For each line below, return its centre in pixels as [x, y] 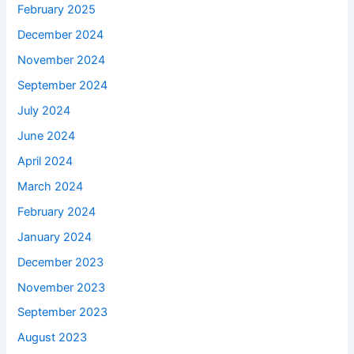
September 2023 [63, 313]
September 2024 [63, 85]
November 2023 [62, 287]
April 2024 [45, 161]
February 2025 [57, 10]
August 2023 [53, 338]
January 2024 [55, 237]
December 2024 [61, 35]
